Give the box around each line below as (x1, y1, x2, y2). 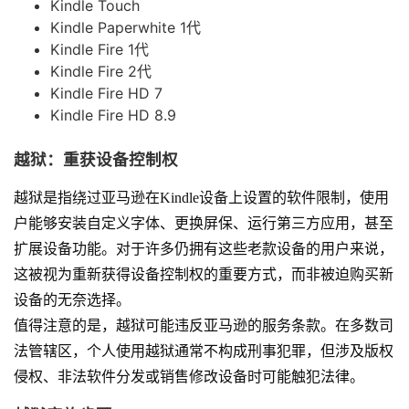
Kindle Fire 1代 (50, 40, 149, 59)
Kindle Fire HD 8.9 (50, 106, 176, 125)
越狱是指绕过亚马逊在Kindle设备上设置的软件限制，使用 (14, 190, 389, 206)
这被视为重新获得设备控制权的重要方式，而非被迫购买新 (14, 267, 393, 283)
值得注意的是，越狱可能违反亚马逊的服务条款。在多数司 (14, 318, 393, 334)
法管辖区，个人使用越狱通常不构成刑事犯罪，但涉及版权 (14, 343, 393, 360)
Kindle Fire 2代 (50, 62, 152, 81)
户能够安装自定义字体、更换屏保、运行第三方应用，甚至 (14, 215, 393, 232)
